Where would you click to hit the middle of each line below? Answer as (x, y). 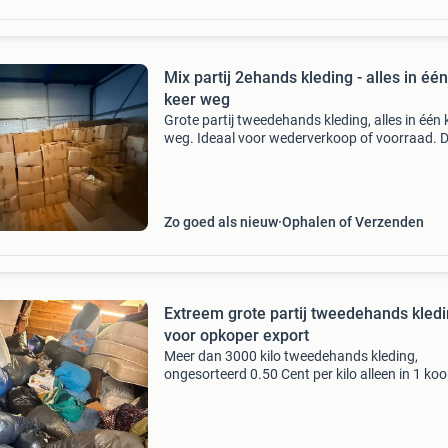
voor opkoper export (236, 335)
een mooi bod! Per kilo (231, 156)
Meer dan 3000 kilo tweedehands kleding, (290, 356)
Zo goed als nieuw (220, 222)
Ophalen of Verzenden (352, 222)
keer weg (196, 99)
